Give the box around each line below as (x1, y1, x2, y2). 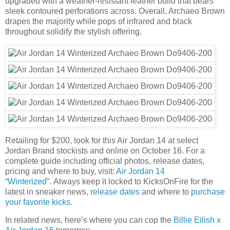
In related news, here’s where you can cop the (5, 216, 174, 225)
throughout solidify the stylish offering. (5, 27, 142, 36)
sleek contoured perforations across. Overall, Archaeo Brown (5, 6, 225, 15)
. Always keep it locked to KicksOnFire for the (49, 177, 213, 186)
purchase (191, 187, 225, 196)
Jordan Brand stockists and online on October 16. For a (5, 146, 205, 155)
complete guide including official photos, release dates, (5, 156, 204, 165)
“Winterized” (5, 177, 49, 186)
